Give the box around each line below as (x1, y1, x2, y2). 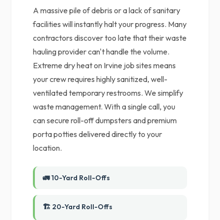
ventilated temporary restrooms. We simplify (33, 88, 184, 98)
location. (33, 143, 62, 153)
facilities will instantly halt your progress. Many (33, 19, 187, 29)
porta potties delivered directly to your (33, 129, 163, 139)
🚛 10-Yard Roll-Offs (43, 173, 110, 182)
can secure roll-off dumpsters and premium (33, 115, 177, 125)
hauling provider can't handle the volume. (33, 47, 170, 56)
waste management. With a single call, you (33, 102, 176, 111)
